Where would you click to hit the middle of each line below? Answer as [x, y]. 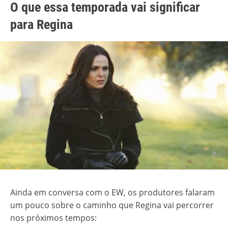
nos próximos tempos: [53, 218]
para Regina [41, 24]
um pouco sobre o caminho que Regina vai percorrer [112, 205]
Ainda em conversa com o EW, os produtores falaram [112, 193]
